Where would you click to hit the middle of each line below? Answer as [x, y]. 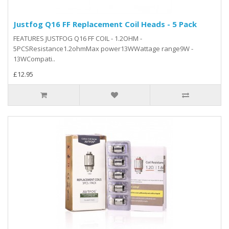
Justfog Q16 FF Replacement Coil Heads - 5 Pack [105, 24]
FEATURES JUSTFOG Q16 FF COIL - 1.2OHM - [78, 38]
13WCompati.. [34, 59]
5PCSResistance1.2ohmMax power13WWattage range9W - [103, 48]
